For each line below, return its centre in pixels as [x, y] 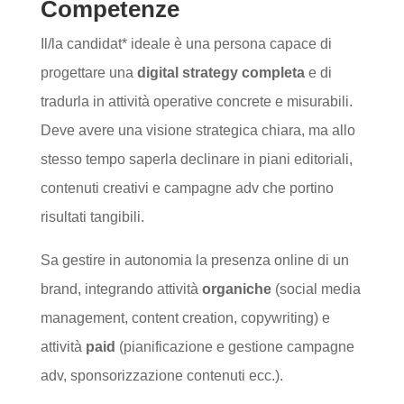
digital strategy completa [220, 73]
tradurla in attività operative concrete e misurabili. [196, 101]
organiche [236, 289]
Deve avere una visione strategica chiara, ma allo [197, 130]
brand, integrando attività [121, 289]
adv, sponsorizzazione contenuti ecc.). [161, 376]
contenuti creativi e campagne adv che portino [187, 188]
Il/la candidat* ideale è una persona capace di [186, 44]
